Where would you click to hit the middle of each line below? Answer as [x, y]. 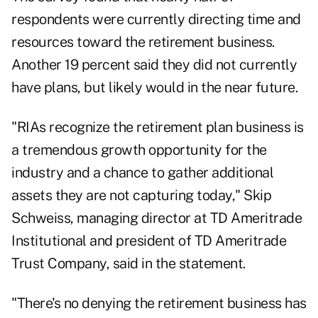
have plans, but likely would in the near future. [154, 88]
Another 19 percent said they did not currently [154, 65]
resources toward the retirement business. [143, 42]
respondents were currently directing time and [156, 20]
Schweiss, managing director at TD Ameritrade [157, 218]
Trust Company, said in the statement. [128, 264]
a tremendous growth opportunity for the [139, 150]
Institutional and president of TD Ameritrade [149, 241]
